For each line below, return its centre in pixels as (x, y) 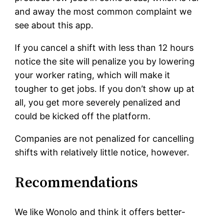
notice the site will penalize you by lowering (105, 62)
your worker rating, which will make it (93, 75)
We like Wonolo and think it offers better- (100, 212)
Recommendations (77, 182)
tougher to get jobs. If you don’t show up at (105, 89)
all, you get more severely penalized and (98, 103)
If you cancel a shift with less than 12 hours (104, 48)
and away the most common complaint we (103, 12)
